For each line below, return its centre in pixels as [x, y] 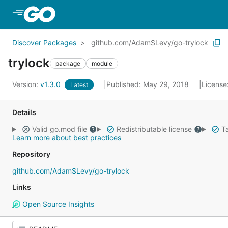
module [102, 63]
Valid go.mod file [59, 129]
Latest [79, 85]
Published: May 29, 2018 [149, 84]
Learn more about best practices [67, 138]
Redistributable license [154, 129]
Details [24, 112]
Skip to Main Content [98, 14]
